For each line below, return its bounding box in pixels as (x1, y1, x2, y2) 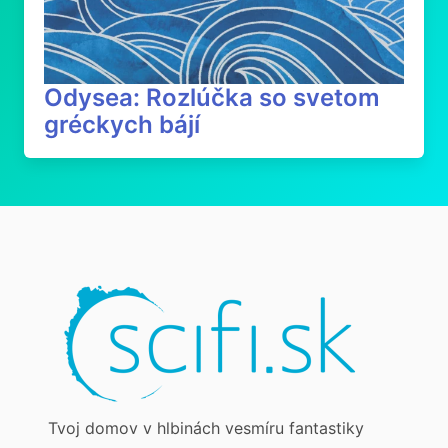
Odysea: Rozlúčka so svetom (44, 83, 380, 112)
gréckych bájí (44, 110, 200, 139)
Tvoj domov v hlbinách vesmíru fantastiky (48, 418, 364, 438)
